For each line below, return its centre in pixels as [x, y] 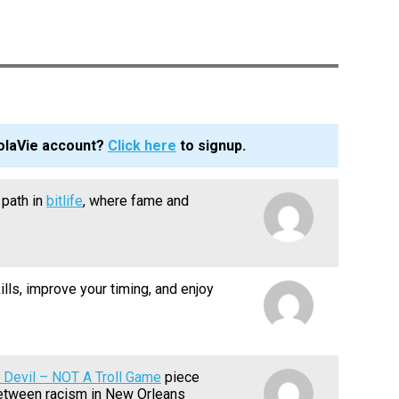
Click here [142, 146]
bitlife [65, 201]
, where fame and [136, 201]
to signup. [211, 146]
